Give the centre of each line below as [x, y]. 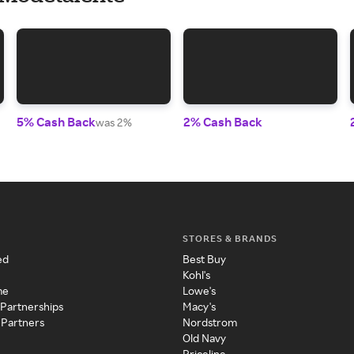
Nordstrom [209, 322]
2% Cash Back [222, 122]
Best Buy [204, 259]
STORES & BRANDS [230, 239]
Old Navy [204, 338]
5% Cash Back [56, 122]
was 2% [114, 122]
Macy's [199, 307]
